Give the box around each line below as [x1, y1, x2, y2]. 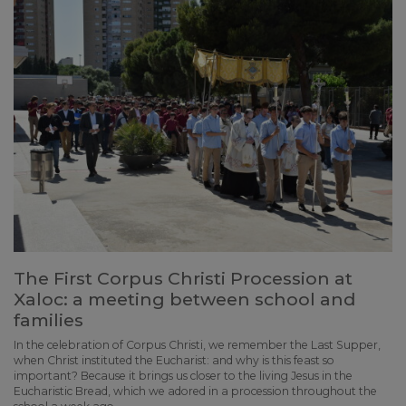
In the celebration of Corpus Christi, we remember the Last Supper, [14, 337, 381, 352]
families [14, 308, 83, 331]
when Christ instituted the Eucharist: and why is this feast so [14, 353, 334, 367]
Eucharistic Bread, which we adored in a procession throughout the [14, 383, 377, 398]
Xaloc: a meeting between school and [14, 287, 356, 310]
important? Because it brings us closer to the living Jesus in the [14, 368, 353, 382]
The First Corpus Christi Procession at [14, 266, 353, 289]
